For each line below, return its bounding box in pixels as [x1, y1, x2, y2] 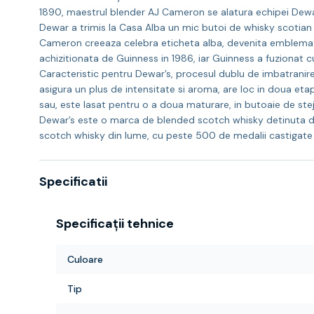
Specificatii [39, 173, 107, 190]
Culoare [67, 253, 103, 266]
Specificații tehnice [56, 215, 174, 232]
